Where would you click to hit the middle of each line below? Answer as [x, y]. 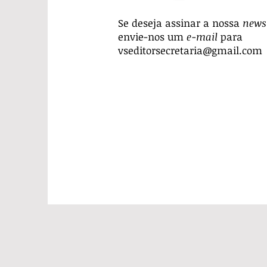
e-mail [204, 37]
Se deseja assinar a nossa [180, 23]
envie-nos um [152, 37]
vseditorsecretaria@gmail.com [190, 50]
